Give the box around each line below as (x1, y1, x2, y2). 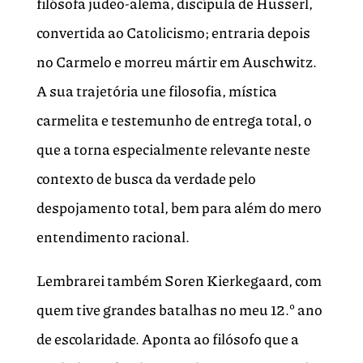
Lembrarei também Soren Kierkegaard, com (36, 270, 322, 292)
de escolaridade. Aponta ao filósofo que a (36, 328, 299, 350)
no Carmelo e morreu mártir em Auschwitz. (36, 51, 317, 73)
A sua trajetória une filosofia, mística (36, 80, 277, 102)
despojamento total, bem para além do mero (36, 197, 322, 219)
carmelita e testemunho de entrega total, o (36, 109, 312, 131)
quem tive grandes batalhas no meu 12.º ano (36, 299, 322, 321)
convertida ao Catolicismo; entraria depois (36, 22, 310, 44)
